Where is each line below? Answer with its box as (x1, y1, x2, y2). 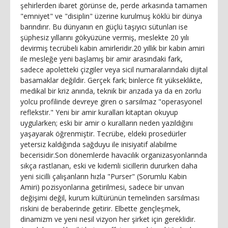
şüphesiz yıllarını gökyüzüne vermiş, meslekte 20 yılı (20, 32, 189, 42)
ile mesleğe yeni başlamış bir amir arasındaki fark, (20, 53, 183, 64)
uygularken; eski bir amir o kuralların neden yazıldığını (20, 118, 193, 128)
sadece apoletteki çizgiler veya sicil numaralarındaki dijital (20, 64, 208, 74)
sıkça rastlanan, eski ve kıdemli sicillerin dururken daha (20, 160, 197, 170)
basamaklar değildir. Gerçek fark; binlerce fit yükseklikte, (20, 75, 203, 85)
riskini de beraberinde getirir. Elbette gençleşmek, (20, 203, 181, 213)
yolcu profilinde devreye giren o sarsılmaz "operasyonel (20, 96, 202, 106)
